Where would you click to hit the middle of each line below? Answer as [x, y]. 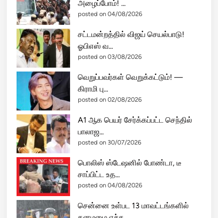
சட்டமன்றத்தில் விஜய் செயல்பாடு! [131, 34]
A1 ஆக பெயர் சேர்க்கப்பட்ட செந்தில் [135, 120]
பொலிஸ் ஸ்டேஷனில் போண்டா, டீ [130, 163]
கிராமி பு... [93, 89]
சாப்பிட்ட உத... [99, 174]
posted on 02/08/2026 [110, 100]
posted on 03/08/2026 [110, 57]
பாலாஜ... [91, 132]
